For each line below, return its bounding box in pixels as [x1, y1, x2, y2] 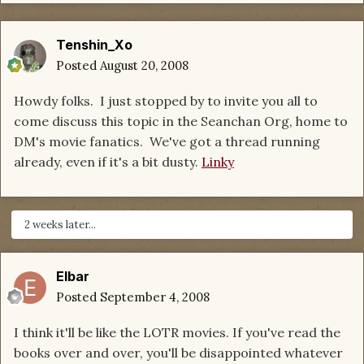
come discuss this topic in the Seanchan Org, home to [14, 113, 348, 130]
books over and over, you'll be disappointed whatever [14, 344, 343, 362]
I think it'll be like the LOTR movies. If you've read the [14, 324, 340, 341]
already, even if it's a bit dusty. [14, 154, 201, 171]
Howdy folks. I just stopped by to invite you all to [14, 93, 318, 110]
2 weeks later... [24, 218, 96, 232]
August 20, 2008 [100, 58, 188, 74]
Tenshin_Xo [56, 37, 132, 54]
